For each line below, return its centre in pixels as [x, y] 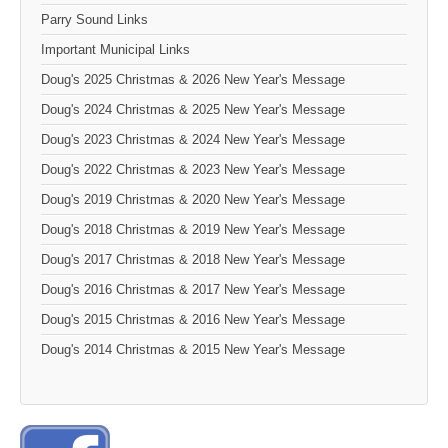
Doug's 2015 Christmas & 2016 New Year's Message [193, 320]
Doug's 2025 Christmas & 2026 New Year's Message [193, 80]
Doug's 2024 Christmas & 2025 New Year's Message [193, 110]
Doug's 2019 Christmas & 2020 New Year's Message [193, 200]
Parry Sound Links [94, 20]
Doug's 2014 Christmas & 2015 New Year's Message [193, 350]
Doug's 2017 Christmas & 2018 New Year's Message [193, 260]
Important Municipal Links [115, 50]
